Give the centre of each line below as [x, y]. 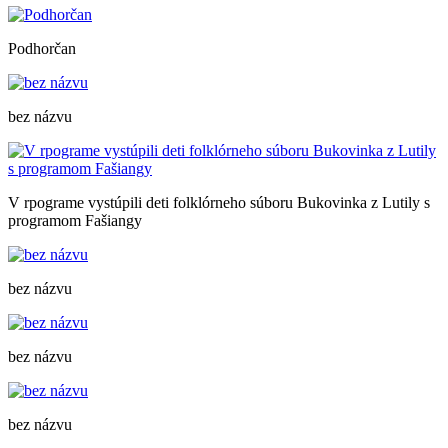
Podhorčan [42, 48]
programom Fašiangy [75, 220]
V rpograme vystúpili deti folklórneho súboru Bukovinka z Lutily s [219, 202]
